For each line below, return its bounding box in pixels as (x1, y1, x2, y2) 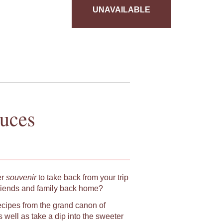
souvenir (5, 173, 36, 182)
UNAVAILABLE (92, 5, 150, 14)
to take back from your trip (36, 173, 128, 182)
